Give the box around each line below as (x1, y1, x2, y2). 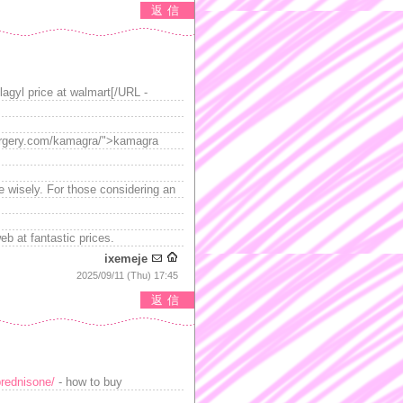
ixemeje (104, 252, 148, 265)
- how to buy (55, 375, 122, 389)
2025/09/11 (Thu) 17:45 (76, 270, 178, 281)
